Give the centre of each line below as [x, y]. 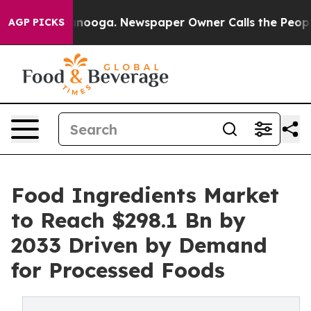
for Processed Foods [118, 270]
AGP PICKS [36, 22]
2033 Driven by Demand [139, 245]
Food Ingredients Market [145, 195]
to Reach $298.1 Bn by [128, 220]
